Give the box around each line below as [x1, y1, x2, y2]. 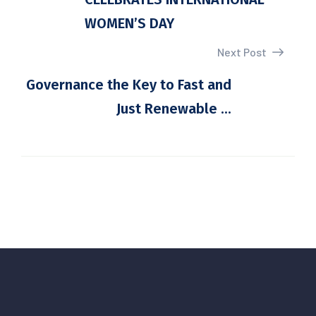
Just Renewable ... [116, 100, 231, 117]
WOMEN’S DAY [85, 15, 174, 32]
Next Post [217, 45, 269, 59]
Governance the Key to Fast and [26, 76, 231, 93]
